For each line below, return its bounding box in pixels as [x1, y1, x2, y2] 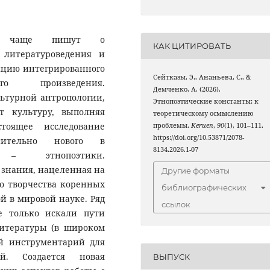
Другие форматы [162, 166, 230, 176]
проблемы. [153, 121, 192, 130]
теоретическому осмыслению [153, 108, 254, 118]
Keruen [191, 121, 214, 130]
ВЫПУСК [153, 251, 190, 262]
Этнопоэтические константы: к [153, 96, 259, 105]
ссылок [162, 199, 191, 210]
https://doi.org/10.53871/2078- [153, 133, 245, 142]
